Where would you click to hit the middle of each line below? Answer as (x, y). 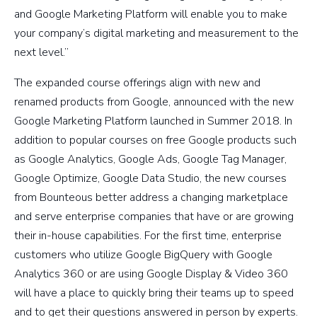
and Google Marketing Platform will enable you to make (151, 15)
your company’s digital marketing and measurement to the (156, 34)
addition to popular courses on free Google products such (155, 140)
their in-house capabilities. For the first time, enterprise (148, 236)
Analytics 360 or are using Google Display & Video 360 (151, 274)
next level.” (41, 53)
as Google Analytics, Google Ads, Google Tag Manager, (150, 160)
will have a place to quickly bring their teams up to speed (154, 293)
